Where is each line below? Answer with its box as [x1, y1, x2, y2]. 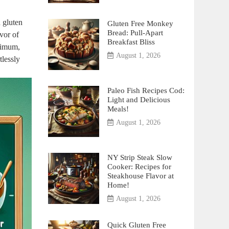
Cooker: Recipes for [107, 162, 171, 171]
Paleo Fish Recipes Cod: [107, 86, 185, 95]
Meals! [107, 104, 129, 113]
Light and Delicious [107, 95, 170, 104]
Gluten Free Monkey [107, 19, 173, 28]
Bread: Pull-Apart [107, 28, 163, 37]
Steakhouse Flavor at [107, 171, 174, 180]
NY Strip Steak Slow [107, 153, 172, 162]
